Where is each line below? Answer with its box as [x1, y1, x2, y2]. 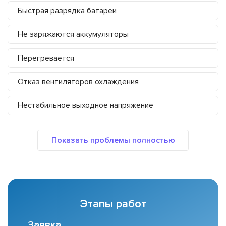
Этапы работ [80, 197, 146, 211]
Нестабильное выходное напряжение [18, 100, 153, 111]
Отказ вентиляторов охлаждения [18, 77, 139, 87]
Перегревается [18, 53, 74, 64]
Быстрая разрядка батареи [18, 6, 117, 16]
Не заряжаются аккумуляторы [18, 29, 129, 40]
